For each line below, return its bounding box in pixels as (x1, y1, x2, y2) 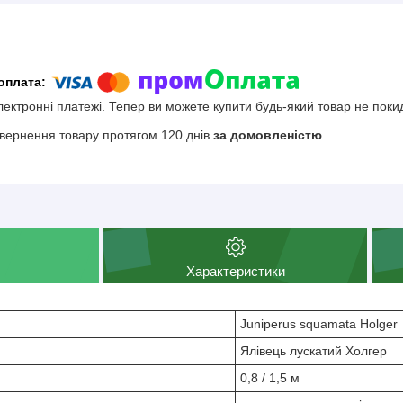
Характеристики (185, 263, 285, 279)
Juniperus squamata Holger (240, 316, 398, 331)
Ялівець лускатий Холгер (240, 343, 387, 358)
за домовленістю (213, 128, 322, 143)
